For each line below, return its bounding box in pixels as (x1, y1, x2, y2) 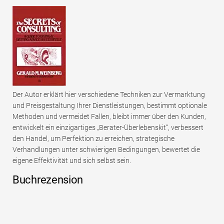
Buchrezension (12, 173, 83, 186)
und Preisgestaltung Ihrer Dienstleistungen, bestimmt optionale (12, 101, 207, 110)
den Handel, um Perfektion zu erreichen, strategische (12, 134, 174, 143)
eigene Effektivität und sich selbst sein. (12, 156, 131, 165)
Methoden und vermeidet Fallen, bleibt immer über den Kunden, (12, 112, 206, 121)
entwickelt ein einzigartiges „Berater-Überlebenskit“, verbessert (12, 123, 203, 132)
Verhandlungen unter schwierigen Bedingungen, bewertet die (12, 145, 200, 154)
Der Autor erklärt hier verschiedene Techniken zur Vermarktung (12, 90, 205, 99)
